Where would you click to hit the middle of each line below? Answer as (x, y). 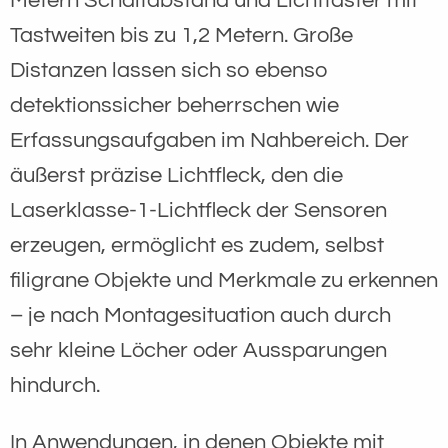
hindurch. (55, 385)
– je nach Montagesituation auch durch (200, 315)
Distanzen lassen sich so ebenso (169, 70)
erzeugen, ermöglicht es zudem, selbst (197, 245)
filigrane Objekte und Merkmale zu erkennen (224, 280)
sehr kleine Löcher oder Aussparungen (198, 350)
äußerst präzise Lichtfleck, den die (176, 175)
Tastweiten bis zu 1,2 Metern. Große (181, 35)
